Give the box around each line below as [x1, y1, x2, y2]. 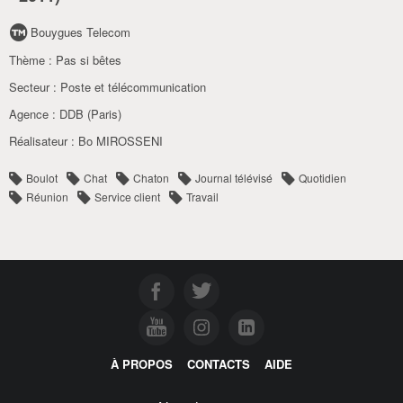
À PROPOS [111, 355, 173, 372]
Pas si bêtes [56, 51, 121, 68]
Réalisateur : [9, 132, 78, 149]
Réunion [26, 189, 68, 204]
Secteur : [9, 78, 60, 95]
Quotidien [299, 170, 346, 185]
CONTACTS [187, 355, 250, 372]
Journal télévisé [195, 170, 273, 185]
